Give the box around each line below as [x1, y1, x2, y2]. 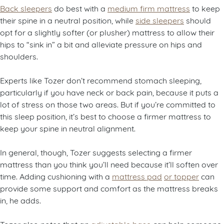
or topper [164, 170, 199, 181]
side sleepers [135, 14, 184, 25]
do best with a [52, 2, 107, 13]
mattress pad [112, 170, 162, 181]
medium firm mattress [107, 2, 190, 13]
